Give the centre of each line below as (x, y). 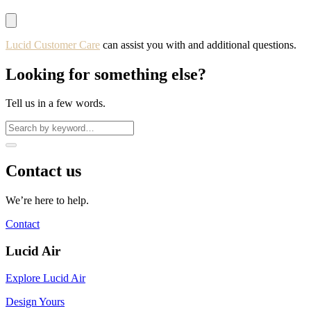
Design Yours (35, 301)
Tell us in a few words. (56, 103)
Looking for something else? (106, 74)
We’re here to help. (47, 201)
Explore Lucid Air (45, 278)
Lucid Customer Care (53, 44)
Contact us (43, 171)
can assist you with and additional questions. (198, 44)
